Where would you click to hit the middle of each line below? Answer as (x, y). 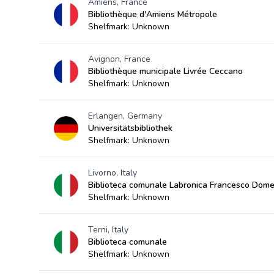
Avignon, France (119, 59)
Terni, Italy (108, 230)
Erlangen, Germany (125, 116)
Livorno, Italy (113, 173)
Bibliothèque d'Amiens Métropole (153, 14)
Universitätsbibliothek (130, 128)
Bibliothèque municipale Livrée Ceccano (165, 71)
